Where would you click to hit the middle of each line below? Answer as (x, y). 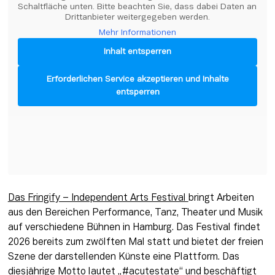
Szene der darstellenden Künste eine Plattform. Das (123, 257)
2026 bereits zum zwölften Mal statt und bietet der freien (135, 242)
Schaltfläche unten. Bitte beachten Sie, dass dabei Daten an (137, 7)
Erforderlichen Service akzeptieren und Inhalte (137, 80)
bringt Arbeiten (221, 198)
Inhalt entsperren (137, 52)
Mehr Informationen (137, 33)
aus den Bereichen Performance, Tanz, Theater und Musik (135, 213)
